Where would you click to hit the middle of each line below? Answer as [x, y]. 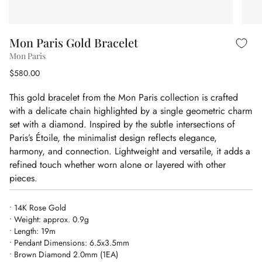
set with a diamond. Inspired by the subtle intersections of [122, 124]
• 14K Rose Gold [38, 208]
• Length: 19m [32, 231]
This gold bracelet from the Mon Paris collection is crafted [124, 97]
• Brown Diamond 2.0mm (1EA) [64, 254]
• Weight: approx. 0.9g [49, 219]
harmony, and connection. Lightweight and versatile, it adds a [130, 151]
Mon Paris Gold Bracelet [74, 42]
